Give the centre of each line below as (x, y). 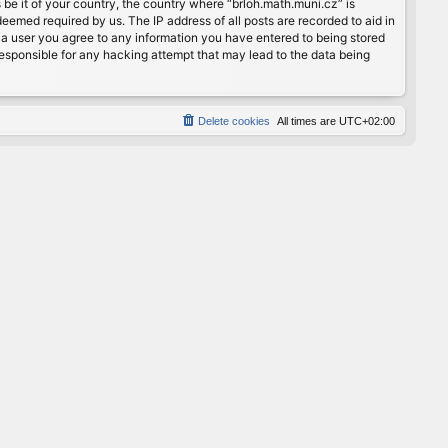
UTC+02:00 (367, 120)
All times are (308, 120)
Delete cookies (234, 120)
